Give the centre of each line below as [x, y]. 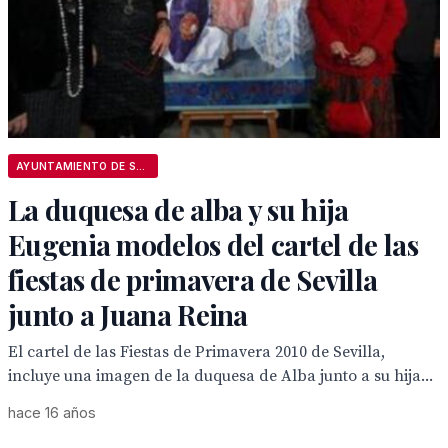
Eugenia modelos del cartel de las [213, 244]
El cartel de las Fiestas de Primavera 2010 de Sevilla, [196, 352]
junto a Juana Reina [128, 314]
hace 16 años [52, 412]
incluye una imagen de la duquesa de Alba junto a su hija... [220, 376]
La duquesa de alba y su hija [178, 209]
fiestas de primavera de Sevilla [193, 279]
